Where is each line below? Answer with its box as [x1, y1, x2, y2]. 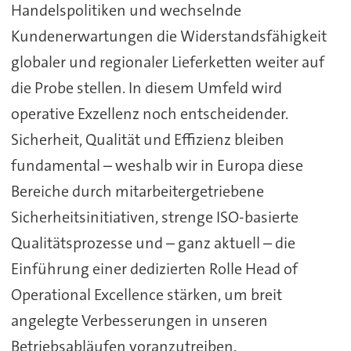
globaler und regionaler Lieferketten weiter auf [10, 52, 324, 73]
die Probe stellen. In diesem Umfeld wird [10, 78, 282, 99]
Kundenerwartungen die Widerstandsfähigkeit [10, 26, 327, 47]
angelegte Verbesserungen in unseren [10, 310, 268, 331]
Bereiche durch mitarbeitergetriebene [10, 181, 264, 202]
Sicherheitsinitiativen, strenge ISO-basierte [10, 207, 299, 228]
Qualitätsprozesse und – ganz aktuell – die [10, 233, 295, 254]
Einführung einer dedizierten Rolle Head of [10, 259, 298, 280]
